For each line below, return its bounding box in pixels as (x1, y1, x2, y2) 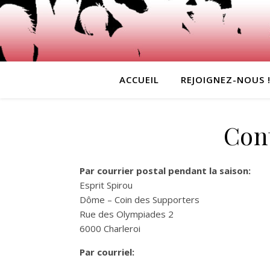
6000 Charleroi (80, 222, 140, 234)
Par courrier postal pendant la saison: (80, 165, 251, 177)
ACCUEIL (119, 74, 159, 86)
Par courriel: (80, 246, 134, 258)
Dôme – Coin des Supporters (80, 193, 199, 206)
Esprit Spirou (80, 179, 133, 191)
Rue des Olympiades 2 (80, 208, 174, 220)
